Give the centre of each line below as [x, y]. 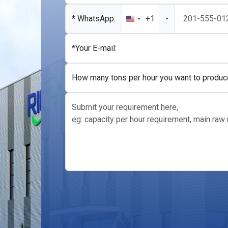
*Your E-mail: [94, 48]
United [141, 21]
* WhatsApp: [93, 18]
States [142, 34]
